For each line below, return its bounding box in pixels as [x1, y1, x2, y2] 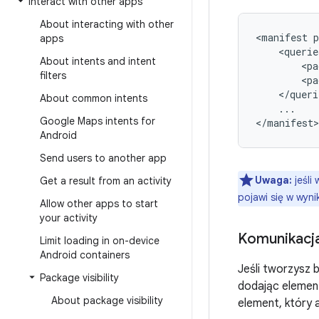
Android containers [40, 249, 130, 261]
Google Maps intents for [40, 115, 155, 127]
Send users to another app [40, 152, 167, 164]
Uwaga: [255, 174, 292, 187]
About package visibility [51, 294, 163, 307]
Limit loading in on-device [40, 234, 159, 247]
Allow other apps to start [40, 197, 158, 210]
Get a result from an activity [40, 174, 172, 187]
